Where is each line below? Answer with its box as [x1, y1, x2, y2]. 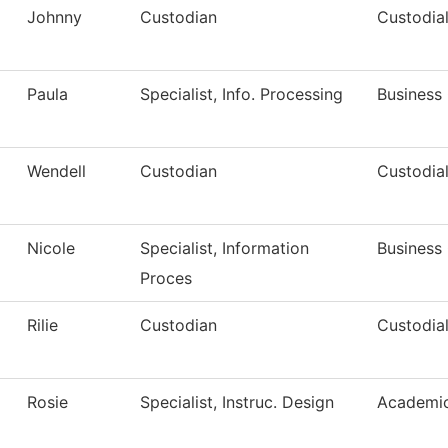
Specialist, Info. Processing [140, 84, 343, 105]
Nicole [27, 238, 75, 259]
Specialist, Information [140, 238, 309, 259]
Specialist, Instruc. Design [140, 392, 334, 413]
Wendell [27, 161, 86, 182]
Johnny [27, 7, 82, 28]
